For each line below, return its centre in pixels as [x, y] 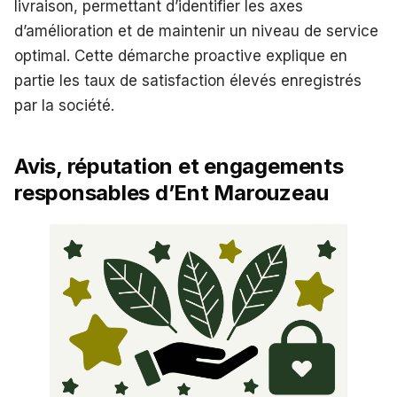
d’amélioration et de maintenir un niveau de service [196, 31]
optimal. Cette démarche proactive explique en [181, 56]
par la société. [64, 106]
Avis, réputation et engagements [179, 167]
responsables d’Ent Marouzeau [171, 193]
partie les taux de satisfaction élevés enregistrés [188, 81]
